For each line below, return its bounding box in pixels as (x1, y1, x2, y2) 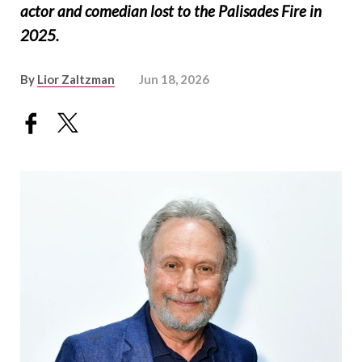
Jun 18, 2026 (139, 72, 209, 86)
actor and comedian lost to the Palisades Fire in (20, 2, 322, 20)
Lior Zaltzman (37, 72, 115, 86)
